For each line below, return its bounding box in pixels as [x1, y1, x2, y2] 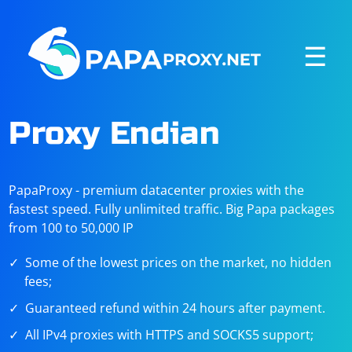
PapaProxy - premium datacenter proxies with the [9, 181, 305, 199]
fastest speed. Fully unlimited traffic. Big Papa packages [9, 200, 335, 218]
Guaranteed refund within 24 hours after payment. [25, 299, 326, 317]
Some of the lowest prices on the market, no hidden [25, 254, 332, 271]
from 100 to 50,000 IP [9, 219, 134, 236]
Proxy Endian [9, 115, 219, 152]
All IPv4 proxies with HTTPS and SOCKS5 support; [25, 326, 314, 343]
